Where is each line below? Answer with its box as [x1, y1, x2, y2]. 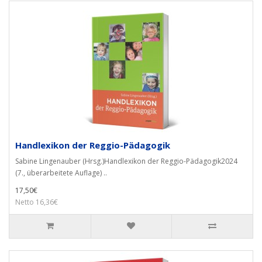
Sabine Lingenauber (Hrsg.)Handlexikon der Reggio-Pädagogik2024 [15, 156, 237, 166]
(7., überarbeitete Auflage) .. [15, 168, 107, 178]
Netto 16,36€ [15, 197, 58, 207]
